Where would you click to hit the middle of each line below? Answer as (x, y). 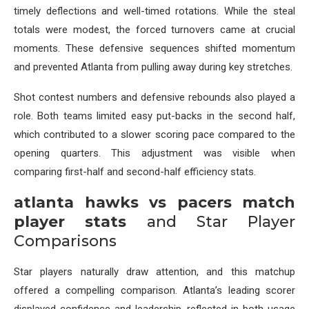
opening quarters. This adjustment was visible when (154, 153)
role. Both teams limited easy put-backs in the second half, (154, 116)
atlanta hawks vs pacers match (154, 203)
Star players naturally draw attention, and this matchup (154, 272)
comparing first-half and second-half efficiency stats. (135, 172)
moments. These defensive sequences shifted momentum (154, 49)
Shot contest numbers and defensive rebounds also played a (154, 98)
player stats (70, 222)
